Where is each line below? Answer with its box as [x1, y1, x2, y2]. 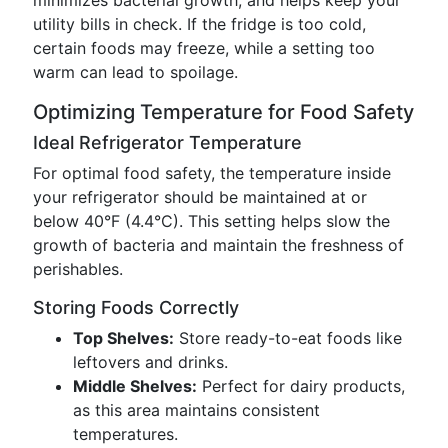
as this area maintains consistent [73, 400, 320, 420]
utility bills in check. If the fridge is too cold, [33, 14, 366, 34]
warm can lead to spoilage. [33, 62, 238, 82]
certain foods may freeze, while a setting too [33, 38, 375, 58]
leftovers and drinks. [73, 352, 228, 372]
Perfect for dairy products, [197, 376, 405, 396]
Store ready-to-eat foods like [174, 328, 402, 348]
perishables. [33, 259, 123, 279]
